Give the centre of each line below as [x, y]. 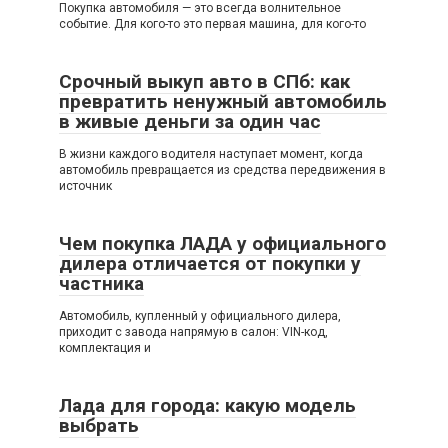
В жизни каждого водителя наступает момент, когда [211, 154]
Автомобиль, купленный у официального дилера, [200, 316]
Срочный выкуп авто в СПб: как [204, 82]
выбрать [99, 426]
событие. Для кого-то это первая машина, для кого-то [212, 24]
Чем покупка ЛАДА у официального [222, 244]
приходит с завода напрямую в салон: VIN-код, [193, 332]
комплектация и [105, 348]
